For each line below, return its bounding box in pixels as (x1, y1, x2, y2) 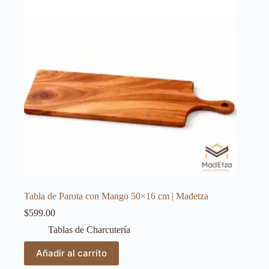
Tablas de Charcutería (48, 224, 130, 235)
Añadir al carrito (36, 247, 107, 259)
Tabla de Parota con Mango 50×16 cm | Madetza (24, 190, 208, 201)
